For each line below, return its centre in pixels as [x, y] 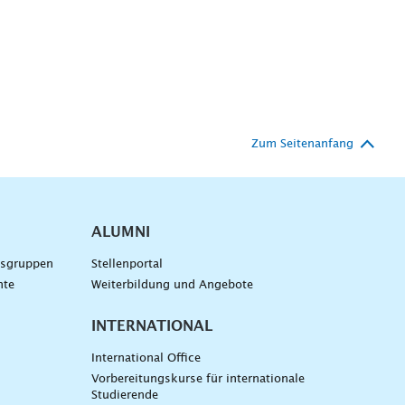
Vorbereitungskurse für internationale [198, 380]
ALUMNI [120, 233]
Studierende [124, 396]
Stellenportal [127, 265]
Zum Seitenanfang [302, 145]
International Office [146, 359]
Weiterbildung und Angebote [172, 286]
